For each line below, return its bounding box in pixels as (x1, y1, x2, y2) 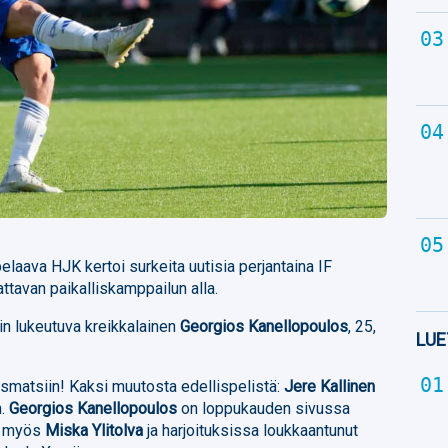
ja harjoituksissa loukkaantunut (143, 420, 359, 440)
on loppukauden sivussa (177, 398, 351, 418)
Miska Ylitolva (45, 420, 144, 440)
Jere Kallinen (280, 376, 376, 396)
